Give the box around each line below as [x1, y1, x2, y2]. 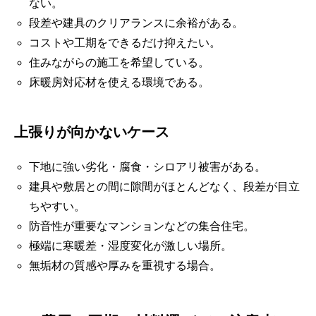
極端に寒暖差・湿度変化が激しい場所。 [28, 239, 232, 252]
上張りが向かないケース [14, 123, 169, 140]
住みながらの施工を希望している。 [28, 56, 209, 68]
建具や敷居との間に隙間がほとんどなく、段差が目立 [28, 180, 300, 193]
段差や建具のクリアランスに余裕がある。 [28, 16, 243, 29]
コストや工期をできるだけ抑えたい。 [28, 36, 221, 49]
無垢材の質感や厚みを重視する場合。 [28, 259, 221, 272]
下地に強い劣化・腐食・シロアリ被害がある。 [28, 160, 266, 173]
